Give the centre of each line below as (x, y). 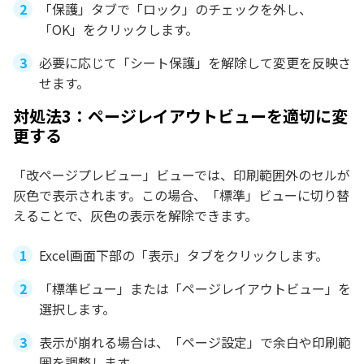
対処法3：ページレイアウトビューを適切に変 (180, 116)
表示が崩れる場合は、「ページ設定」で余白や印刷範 (195, 342)
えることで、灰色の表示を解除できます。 (135, 216)
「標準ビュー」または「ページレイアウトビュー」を (195, 289)
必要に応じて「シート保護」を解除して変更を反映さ (195, 63)
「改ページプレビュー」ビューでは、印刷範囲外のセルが (182, 175)
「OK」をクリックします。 (119, 30)
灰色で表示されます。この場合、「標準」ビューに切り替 (181, 195)
